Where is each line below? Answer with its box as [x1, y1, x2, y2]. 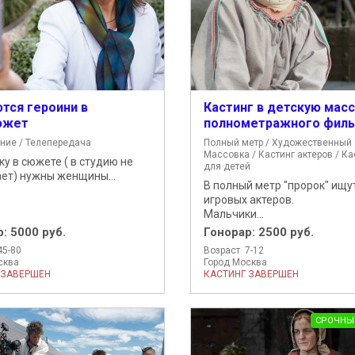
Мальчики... [203, 207, 264, 220]
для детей [203, 160, 250, 172]
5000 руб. [10, 224, 66, 239]
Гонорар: [203, 224, 258, 239]
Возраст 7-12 [203, 244, 264, 256]
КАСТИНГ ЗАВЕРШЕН [203, 268, 299, 280]
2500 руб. [258, 224, 314, 239]
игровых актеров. [203, 193, 294, 206]
